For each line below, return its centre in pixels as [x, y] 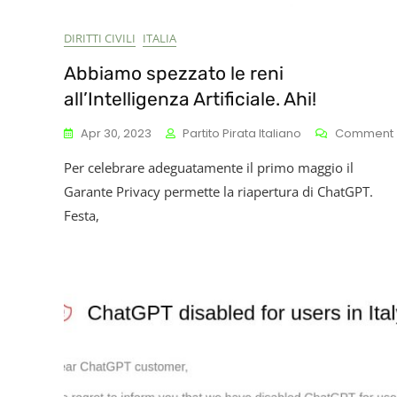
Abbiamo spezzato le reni [174, 73]
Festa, [82, 215]
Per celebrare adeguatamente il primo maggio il [209, 167]
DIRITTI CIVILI [100, 38]
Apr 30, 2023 [116, 133]
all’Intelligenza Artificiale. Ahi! [190, 99]
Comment [364, 133]
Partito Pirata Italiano [242, 133]
